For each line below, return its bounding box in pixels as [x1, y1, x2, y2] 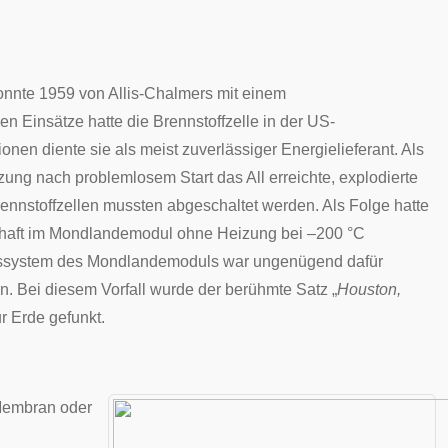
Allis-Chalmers [108, 85, 213, 102]
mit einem [213, 85, 286, 102]
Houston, [337, 281, 401, 298]
